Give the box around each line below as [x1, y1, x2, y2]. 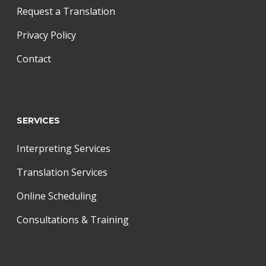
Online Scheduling [17, 189, 97, 202]
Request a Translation [17, 5, 115, 18]
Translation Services [17, 166, 107, 179]
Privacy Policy [17, 28, 76, 42]
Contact [17, 52, 51, 65]
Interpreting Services [17, 142, 110, 155]
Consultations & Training [17, 213, 129, 226]
